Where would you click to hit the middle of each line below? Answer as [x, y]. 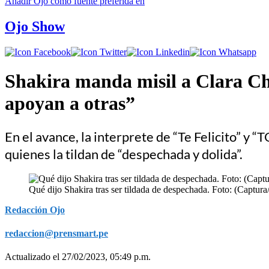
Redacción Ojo [35, 210]
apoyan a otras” [70, 104]
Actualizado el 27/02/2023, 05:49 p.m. [78, 256]
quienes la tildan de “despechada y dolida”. [124, 154]
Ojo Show [35, 26]
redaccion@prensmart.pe [56, 233]
